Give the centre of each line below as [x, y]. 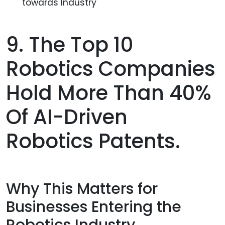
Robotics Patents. [93, 141]
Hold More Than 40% [109, 93]
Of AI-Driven [67, 117]
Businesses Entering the [94, 207]
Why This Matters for [82, 189]
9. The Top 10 [70, 45]
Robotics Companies [111, 69]
